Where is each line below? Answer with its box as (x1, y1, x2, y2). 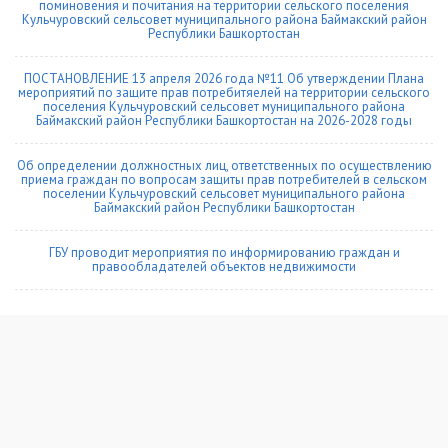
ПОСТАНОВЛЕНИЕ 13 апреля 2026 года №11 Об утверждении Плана (24, 69, 424, 87)
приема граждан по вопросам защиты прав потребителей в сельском (21, 170, 427, 188)
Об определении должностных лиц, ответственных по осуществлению (16, 156, 432, 174)
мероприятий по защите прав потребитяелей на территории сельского (18, 83, 430, 101)
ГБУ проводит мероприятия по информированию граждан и (48, 243, 400, 261)
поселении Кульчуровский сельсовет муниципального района (43, 184, 405, 202)
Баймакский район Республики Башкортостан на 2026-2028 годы (36, 111, 412, 129)
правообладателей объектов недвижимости (92, 257, 356, 275)
